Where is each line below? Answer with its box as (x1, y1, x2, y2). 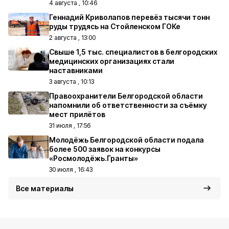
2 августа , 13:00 (49, 34, 96, 41)
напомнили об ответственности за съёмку (49, 101, 207, 109)
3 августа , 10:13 (49, 78, 94, 85)
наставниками (49, 66, 103, 75)
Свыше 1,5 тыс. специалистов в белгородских (49, 48, 217, 56)
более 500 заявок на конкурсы (49, 145, 161, 153)
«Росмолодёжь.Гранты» (49, 154, 138, 163)
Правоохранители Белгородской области (49, 91, 203, 100)
